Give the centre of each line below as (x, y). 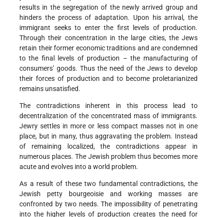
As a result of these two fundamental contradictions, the (108, 184)
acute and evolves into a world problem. (79, 167)
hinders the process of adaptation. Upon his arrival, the (108, 18)
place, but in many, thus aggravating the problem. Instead (108, 136)
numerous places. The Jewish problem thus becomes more (108, 157)
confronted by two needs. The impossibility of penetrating (108, 204)
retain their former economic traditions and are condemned (108, 48)
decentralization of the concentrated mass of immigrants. (108, 116)
